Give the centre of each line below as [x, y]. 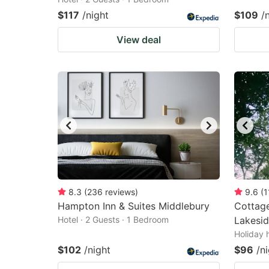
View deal [139, 40]
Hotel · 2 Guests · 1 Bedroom [113, 219]
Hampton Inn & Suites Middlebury [134, 206]
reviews [120, 192]
